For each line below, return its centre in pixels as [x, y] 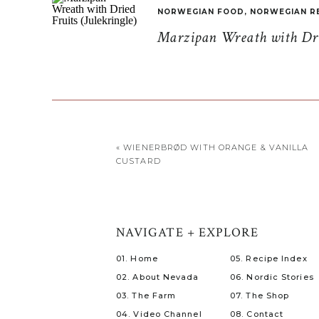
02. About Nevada [158, 277]
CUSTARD [138, 161]
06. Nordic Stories [272, 277]
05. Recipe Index [269, 258]
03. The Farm [146, 296]
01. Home [137, 258]
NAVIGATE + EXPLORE [188, 232]
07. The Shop [260, 296]
